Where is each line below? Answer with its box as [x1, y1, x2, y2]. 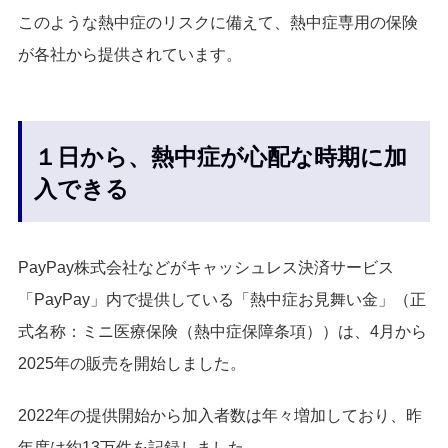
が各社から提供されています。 [18, 46, 242, 64]
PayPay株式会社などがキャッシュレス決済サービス [18, 259, 394, 277]
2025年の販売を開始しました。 [18, 355, 246, 373]
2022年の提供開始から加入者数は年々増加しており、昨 [18, 407, 422, 425]
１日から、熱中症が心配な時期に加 [34, 144, 407, 171]
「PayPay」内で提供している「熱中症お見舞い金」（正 [18, 291, 426, 309]
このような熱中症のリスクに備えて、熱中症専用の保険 [18, 14, 418, 32]
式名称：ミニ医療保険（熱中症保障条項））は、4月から [18, 323, 427, 341]
